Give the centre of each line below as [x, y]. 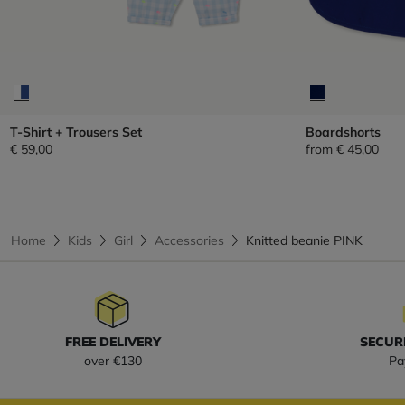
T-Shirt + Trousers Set [75, 132]
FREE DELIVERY [113, 341]
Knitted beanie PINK [304, 240]
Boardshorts [343, 132]
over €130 [113, 360]
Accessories [189, 240]
